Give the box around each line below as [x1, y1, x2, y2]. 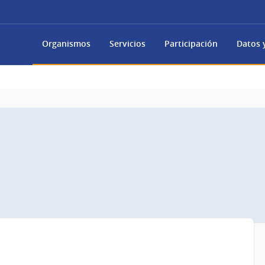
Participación [164, 38, 218, 50]
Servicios [109, 38, 146, 50]
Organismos [42, 38, 91, 50]
